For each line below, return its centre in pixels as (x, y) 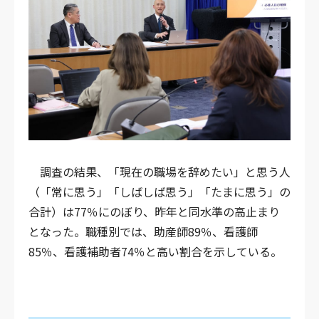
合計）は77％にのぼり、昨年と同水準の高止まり (154, 211)
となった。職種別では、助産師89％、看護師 (143, 231)
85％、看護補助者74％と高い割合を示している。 (155, 251)
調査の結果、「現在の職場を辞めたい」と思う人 (159, 171)
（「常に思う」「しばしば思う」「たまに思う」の (159, 191)
